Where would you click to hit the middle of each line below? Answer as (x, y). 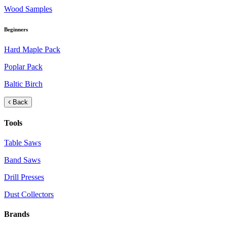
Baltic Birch (23, 84)
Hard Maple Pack (32, 50)
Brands (17, 214)
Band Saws (22, 160)
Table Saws (23, 142)
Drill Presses (24, 177)
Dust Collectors (29, 194)
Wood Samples (28, 9)
